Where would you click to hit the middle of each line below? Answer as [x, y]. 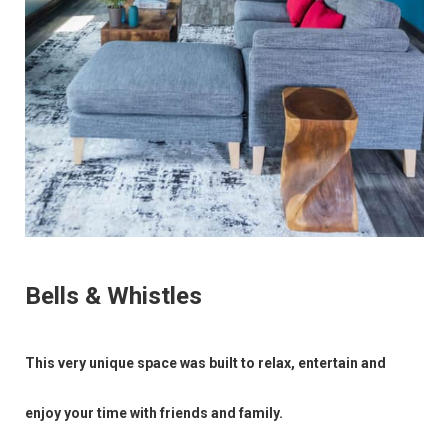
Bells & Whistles [113, 296]
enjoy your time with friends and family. [153, 413]
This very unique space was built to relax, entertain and [205, 363]
